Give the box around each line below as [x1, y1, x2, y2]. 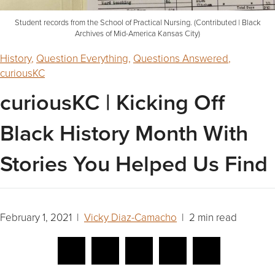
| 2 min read [177, 210, 237, 225]
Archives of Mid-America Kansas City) [75, 28, 200, 39]
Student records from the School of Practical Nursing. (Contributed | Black [14, 17, 261, 28]
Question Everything [36, 51, 128, 66]
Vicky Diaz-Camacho [84, 210, 177, 225]
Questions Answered [133, 51, 228, 66]
